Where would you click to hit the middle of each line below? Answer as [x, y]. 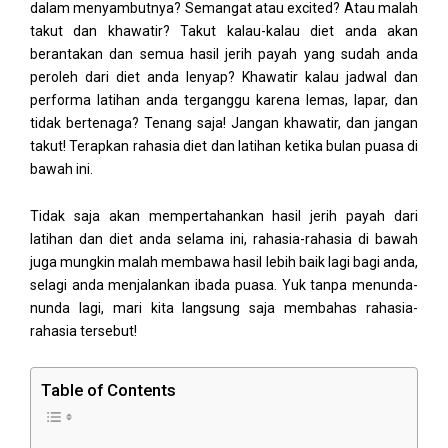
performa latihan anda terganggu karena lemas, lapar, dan [224, 100]
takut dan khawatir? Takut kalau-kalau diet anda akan [224, 31]
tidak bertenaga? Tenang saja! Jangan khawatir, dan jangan [224, 123]
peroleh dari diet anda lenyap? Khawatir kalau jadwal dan [224, 77]
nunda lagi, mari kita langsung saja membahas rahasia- [224, 308]
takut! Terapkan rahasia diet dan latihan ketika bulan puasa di [224, 146]
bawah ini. [61, 169]
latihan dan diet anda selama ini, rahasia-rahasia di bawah [224, 239]
